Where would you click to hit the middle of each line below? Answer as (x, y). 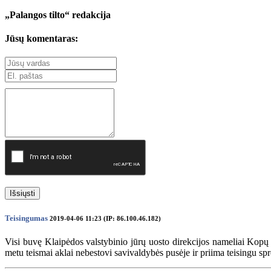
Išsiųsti (22, 194)
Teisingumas (26, 218)
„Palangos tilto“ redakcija (58, 15)
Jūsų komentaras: (41, 39)
